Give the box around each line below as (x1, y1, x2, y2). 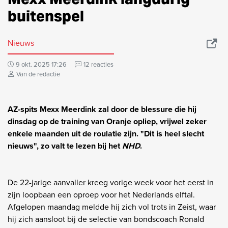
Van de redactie (16, 69, 60, 79)
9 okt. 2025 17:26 (16, 59, 67, 69)
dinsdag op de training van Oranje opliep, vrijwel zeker (8, 115, 207, 127)
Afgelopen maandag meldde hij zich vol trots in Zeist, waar (8, 201, 216, 213)
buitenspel (8, 6, 84, 25)
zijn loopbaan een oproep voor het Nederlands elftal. (8, 188, 195, 201)
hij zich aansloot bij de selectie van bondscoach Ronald (8, 213, 204, 225)
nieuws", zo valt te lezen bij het (8, 139, 122, 152)
